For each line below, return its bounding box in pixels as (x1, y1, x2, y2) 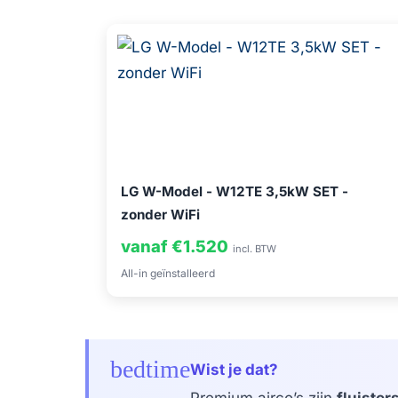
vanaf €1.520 (121, 236, 228, 257)
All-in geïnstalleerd (121, 267, 215, 281)
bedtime (110, 355, 190, 384)
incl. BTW (233, 243, 276, 256)
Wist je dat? (190, 361, 278, 379)
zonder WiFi (121, 206, 200, 224)
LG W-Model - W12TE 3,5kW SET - (121, 183, 348, 201)
